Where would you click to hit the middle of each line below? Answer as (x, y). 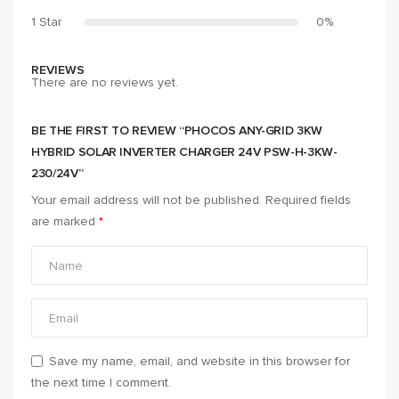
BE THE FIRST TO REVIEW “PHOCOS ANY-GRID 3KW (177, 131)
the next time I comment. (101, 383)
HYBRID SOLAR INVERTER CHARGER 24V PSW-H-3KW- (184, 152)
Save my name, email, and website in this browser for (199, 362)
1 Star (46, 22)
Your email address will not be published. (147, 200)
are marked (65, 222)
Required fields (308, 200)
